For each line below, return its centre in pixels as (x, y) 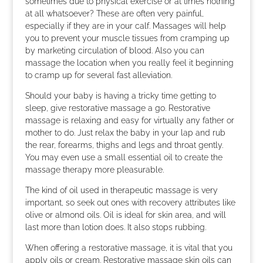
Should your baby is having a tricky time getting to (120, 96)
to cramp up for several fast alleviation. (98, 75)
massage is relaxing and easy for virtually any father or (129, 120)
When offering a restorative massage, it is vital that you (129, 248)
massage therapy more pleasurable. (94, 170)
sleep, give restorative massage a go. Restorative (117, 108)
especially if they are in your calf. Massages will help (125, 26)
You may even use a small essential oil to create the (124, 157)
